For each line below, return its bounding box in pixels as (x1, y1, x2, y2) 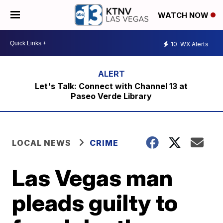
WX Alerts (179, 40, 209, 48)
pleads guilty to (12, 189, 178, 217)
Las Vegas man (12, 164, 173, 192)
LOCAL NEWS (12, 138, 72, 148)
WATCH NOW (158, 10, 211, 20)
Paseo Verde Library (71, 91, 152, 101)
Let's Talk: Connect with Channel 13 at (35, 81, 188, 91)
